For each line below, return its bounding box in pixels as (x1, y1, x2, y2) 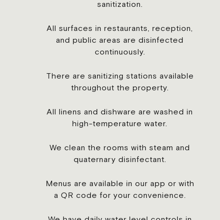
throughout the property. (71, 83, 169, 92)
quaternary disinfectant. (73, 155, 166, 164)
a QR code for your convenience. (54, 191, 186, 199)
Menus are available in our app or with (45, 179, 194, 188)
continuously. (94, 47, 145, 56)
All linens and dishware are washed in (47, 107, 193, 116)
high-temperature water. (72, 119, 167, 128)
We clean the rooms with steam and (50, 143, 190, 152)
